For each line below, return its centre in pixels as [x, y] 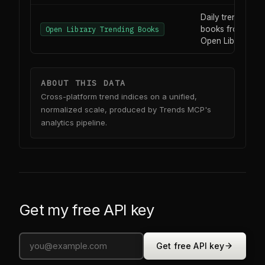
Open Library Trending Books [102, 30]
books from [222, 29]
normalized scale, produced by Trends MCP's [126, 109]
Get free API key [190, 246]
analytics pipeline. [74, 122]
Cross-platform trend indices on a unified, [119, 96]
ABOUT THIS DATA [83, 83]
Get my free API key [87, 210]
